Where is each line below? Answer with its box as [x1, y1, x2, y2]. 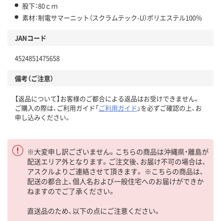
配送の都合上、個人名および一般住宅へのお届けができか [27, 176, 204, 186]
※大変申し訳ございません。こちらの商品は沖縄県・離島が [27, 146, 209, 156]
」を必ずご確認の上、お [137, 103, 202, 112]
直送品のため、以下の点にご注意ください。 [27, 205, 161, 216]
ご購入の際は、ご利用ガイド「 [15, 103, 99, 112]
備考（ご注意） [15, 73, 54, 83]
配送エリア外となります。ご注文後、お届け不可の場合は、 [27, 156, 206, 166]
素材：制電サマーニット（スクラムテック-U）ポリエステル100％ [22, 12, 202, 22]
